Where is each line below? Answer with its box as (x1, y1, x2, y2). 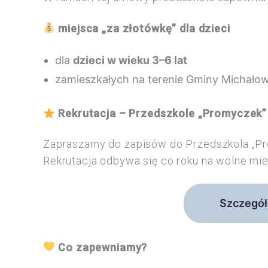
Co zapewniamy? (58, 240, 148, 254)
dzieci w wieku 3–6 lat (73, 53, 187, 66)
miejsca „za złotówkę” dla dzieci (58, 22, 230, 35)
